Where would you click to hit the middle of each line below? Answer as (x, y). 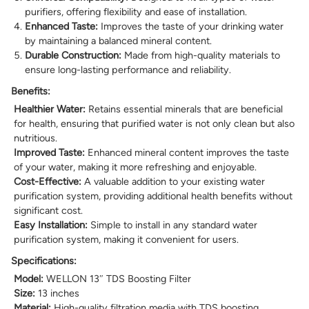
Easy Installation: (51, 225)
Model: (29, 279)
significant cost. (48, 211)
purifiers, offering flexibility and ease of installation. (136, 12)
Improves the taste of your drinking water (191, 27)
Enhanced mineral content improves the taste (187, 153)
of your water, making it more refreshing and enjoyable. (135, 167)
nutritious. (36, 138)
